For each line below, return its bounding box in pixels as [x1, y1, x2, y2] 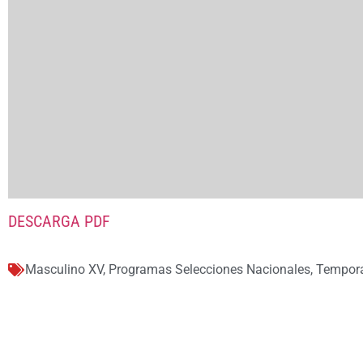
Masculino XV [25, 262, 103, 278]
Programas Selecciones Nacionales [109, 262, 310, 278]
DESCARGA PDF [8, 211, 110, 231]
